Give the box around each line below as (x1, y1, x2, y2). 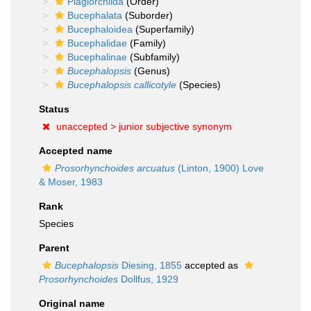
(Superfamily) (133, 24, 194, 35)
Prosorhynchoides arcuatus (55, 162, 175, 174)
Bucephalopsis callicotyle (67, 79, 176, 90)
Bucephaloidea (67, 24, 133, 35)
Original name (39, 298, 105, 309)
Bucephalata (67, 10, 122, 21)
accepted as (182, 260, 241, 271)
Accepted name (39, 145, 112, 156)
